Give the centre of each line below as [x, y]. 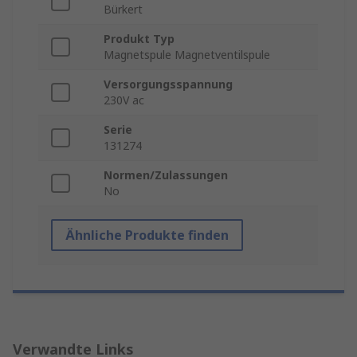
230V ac [124, 100]
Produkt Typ [139, 39]
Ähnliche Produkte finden [147, 235]
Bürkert [123, 10]
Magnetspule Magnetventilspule [187, 55]
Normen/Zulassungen [166, 175]
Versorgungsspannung [168, 84]
